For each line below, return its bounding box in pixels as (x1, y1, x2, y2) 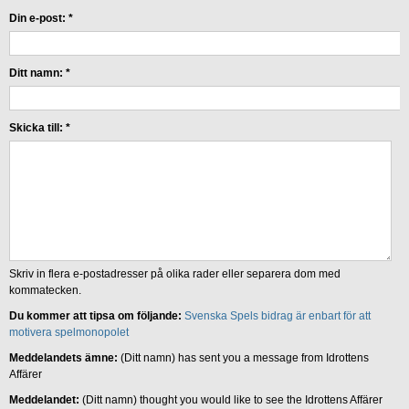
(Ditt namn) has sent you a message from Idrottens (121, 351, 369, 364)
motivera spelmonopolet (9, 325, 129, 339)
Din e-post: (9, 11, 68, 25)
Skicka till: (9, 121, 66, 134)
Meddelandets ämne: (9, 351, 121, 364)
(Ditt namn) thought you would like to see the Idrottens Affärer (82, 393, 383, 406)
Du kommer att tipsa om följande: (9, 309, 184, 322)
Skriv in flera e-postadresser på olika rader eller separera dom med (9, 267, 341, 280)
